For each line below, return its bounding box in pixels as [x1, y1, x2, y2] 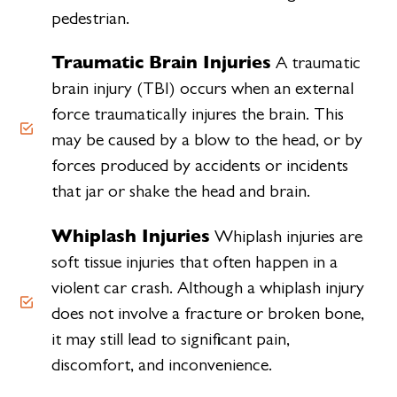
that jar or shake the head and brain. [51, 181, 310, 202]
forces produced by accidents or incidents [51, 155, 348, 176]
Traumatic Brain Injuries [51, 48, 271, 76]
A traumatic [270, 52, 361, 74]
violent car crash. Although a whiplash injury [51, 277, 364, 298]
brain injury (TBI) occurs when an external [51, 78, 354, 99]
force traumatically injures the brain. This [51, 104, 344, 125]
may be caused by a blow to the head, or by [51, 129, 362, 151]
